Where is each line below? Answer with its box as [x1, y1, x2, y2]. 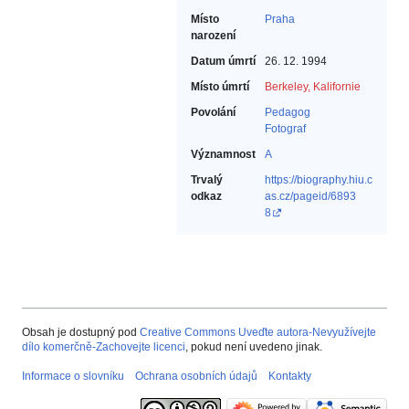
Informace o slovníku [22, 370, 124, 383]
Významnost [191, 148, 256, 162]
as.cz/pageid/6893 [265, 190, 356, 204]
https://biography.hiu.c [265, 173, 372, 187]
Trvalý [191, 173, 223, 187]
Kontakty [268, 370, 311, 383]
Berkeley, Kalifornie [265, 80, 361, 94]
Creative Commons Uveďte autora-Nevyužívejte [140, 326, 376, 340]
